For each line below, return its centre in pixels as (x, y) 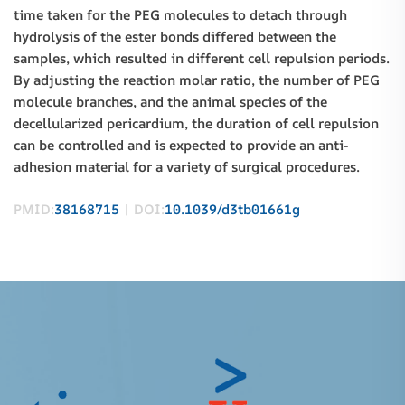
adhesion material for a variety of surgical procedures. (187, 167)
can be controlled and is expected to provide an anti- (181, 146)
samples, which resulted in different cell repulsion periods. (202, 59)
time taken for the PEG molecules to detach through (180, 15)
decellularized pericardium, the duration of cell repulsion (196, 124)
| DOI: (142, 209)
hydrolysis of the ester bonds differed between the (175, 37)
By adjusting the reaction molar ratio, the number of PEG (197, 80)
